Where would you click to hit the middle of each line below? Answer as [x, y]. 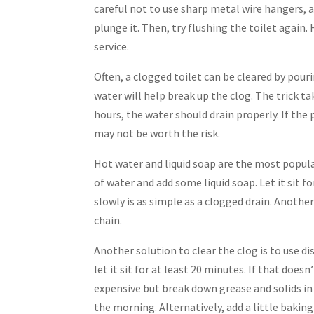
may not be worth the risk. [157, 134]
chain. [108, 220]
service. [112, 47]
